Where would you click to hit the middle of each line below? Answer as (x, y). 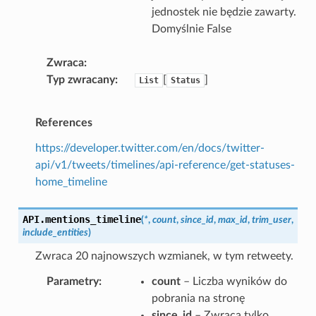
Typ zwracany (80, 79)
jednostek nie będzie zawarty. (224, 12)
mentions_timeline (93, 219)
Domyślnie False (191, 29)
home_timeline (71, 182)
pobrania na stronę (198, 298)
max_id (232, 219)
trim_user (271, 219)
